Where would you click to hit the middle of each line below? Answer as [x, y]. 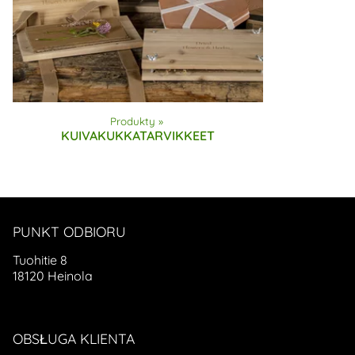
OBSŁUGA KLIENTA [74, 339]
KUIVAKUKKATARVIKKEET [138, 136]
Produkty [133, 122]
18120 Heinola [53, 276]
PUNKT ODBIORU [69, 232]
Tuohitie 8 [40, 260]
